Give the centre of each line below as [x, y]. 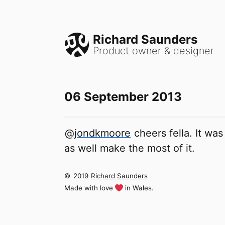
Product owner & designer [153, 51]
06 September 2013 [123, 97]
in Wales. [139, 188]
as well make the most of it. [130, 148]
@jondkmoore [98, 133]
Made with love [89, 188]
